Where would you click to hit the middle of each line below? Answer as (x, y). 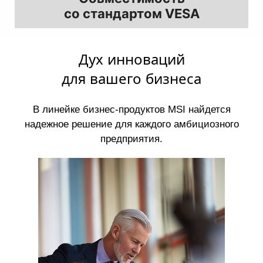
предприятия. (131, 139)
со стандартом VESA (131, 13)
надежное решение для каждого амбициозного (131, 124)
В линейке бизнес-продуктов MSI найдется (131, 109)
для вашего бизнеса (131, 79)
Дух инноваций (131, 59)
